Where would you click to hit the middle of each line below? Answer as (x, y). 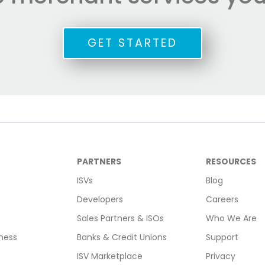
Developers (100, 200)
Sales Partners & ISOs (121, 219)
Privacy (220, 256)
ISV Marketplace (110, 256)
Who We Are (231, 219)
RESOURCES (231, 162)
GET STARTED (132, 43)
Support (222, 237)
